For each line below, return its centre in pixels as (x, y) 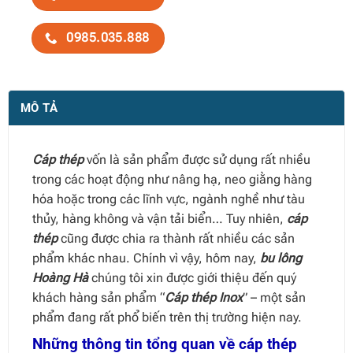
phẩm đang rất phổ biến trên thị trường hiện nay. (167, 317)
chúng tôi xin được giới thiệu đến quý (192, 277)
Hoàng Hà (60, 277)
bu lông (281, 258)
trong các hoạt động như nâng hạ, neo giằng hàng (172, 179)
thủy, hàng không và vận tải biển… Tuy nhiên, (159, 218)
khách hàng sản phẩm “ (98, 297)
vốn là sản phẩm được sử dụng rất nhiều (198, 159)
